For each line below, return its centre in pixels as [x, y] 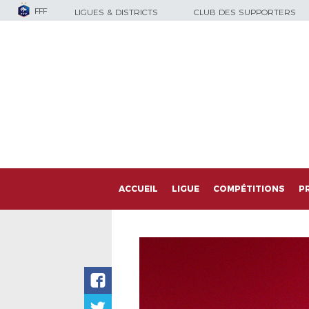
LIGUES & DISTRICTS [116, 12]
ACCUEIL [138, 189]
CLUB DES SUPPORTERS [245, 12]
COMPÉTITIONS [249, 189]
